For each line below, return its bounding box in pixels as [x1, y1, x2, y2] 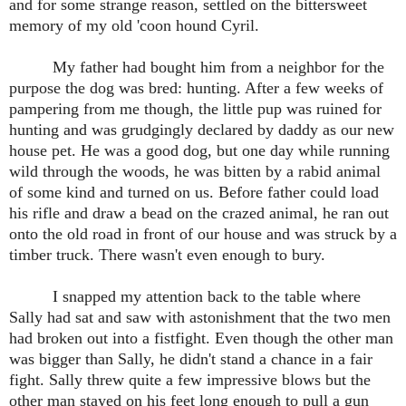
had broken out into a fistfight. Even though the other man [9, 329, 393, 348]
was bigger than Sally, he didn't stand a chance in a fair [9, 350, 372, 369]
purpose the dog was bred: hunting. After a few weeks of [9, 79, 383, 98]
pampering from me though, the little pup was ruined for [9, 100, 382, 119]
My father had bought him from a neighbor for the [53, 58, 384, 77]
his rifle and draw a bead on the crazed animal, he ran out [9, 204, 389, 223]
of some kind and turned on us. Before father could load [9, 183, 379, 202]
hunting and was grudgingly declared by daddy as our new [9, 121, 394, 140]
